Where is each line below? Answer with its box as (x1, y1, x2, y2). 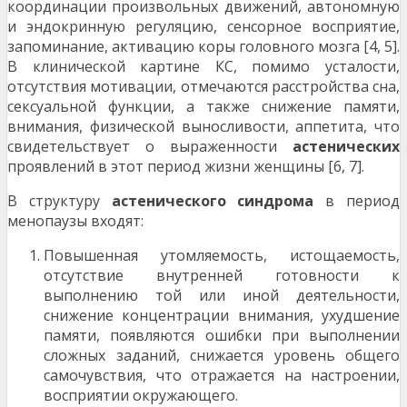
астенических (293, 136, 400, 157)
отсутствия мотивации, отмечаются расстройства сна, (7, 76, 400, 97)
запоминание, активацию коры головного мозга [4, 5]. (7, 36, 400, 57)
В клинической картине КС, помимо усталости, (7, 56, 400, 77)
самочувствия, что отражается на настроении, (44, 365, 400, 386)
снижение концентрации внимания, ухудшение (44, 305, 400, 326)
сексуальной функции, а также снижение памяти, (7, 96, 400, 117)
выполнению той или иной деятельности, (44, 285, 400, 306)
